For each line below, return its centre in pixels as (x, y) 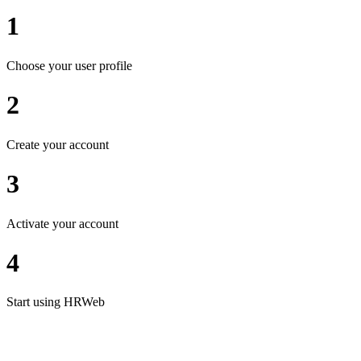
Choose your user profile (69, 65)
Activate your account (62, 223)
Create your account (58, 144)
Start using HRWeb (56, 302)
